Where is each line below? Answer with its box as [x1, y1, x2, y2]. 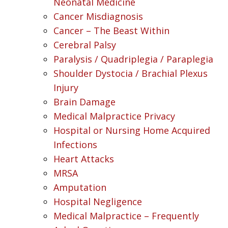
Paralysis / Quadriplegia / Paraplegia [53, 52, 213, 65]
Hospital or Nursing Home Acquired [53, 124, 210, 136]
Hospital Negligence [53, 195, 142, 208]
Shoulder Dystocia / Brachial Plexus [53, 67, 208, 79]
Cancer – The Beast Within [53, 24, 169, 37]
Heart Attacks [53, 152, 114, 165]
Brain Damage [53, 95, 116, 108]
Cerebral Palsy [53, 38, 116, 51]
